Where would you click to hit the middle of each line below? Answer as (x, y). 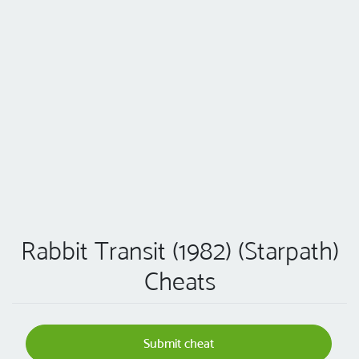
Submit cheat (179, 344)
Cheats (179, 282)
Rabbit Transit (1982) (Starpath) (179, 251)
